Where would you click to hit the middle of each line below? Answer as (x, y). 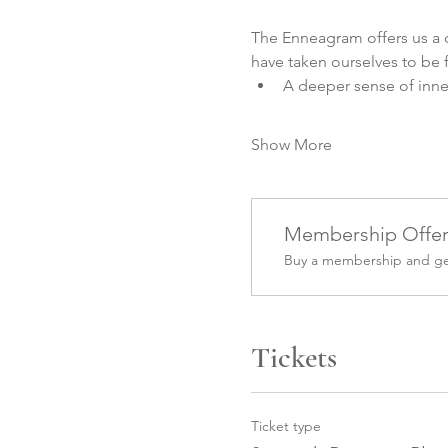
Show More (291, 144)
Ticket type (285, 426)
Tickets (293, 357)
